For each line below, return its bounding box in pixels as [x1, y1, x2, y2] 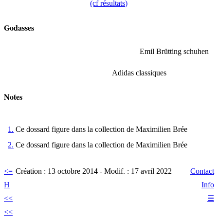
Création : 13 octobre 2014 [16, 167, 98, 176]
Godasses [4, 21, 34, 33]
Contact [190, 167, 214, 176]
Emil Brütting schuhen [140, 47, 209, 55]
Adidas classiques [112, 68, 166, 77]
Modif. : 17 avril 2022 [104, 167, 172, 176]
